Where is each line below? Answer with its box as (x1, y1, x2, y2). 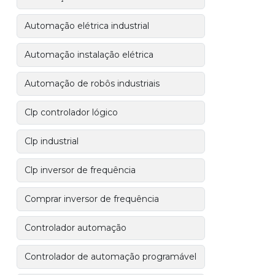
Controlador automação (25, 222, 127, 233)
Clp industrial (25, 136, 79, 147)
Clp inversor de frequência (25, 165, 136, 176)
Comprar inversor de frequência (25, 193, 160, 204)
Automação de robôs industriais (25, 78, 160, 89)
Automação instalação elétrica (25, 49, 154, 60)
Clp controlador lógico (25, 107, 118, 118)
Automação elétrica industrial (25, 20, 150, 31)
